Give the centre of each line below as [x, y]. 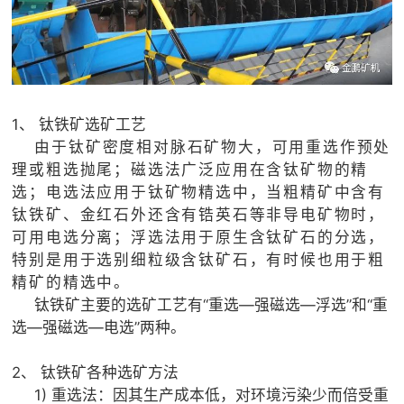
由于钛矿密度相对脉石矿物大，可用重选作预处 [213, 147]
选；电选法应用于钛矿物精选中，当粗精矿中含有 [199, 193]
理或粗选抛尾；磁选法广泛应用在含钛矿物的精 [190, 170]
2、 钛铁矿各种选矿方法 [96, 373]
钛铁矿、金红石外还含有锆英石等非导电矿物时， [199, 215]
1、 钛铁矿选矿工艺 [79, 125]
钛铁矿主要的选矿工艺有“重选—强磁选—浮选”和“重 [200, 305]
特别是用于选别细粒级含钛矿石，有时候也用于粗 [199, 260]
